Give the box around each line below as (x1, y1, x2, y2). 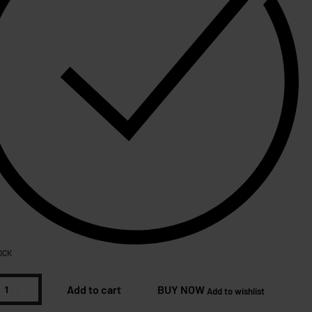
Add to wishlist (206, 286, 265, 297)
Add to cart (66, 282, 121, 296)
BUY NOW (157, 282, 205, 296)
